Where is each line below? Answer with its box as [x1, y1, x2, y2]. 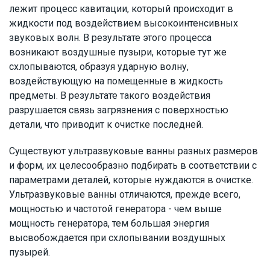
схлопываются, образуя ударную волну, [9, 61, 189, 72]
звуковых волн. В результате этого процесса [9, 32, 212, 43]
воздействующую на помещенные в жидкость [9, 75, 223, 87]
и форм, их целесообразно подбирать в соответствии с [9, 160, 257, 171]
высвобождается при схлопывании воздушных [9, 232, 225, 243]
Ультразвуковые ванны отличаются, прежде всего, [9, 189, 240, 200]
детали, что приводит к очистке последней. [9, 119, 203, 130]
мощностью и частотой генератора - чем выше [9, 203, 222, 215]
